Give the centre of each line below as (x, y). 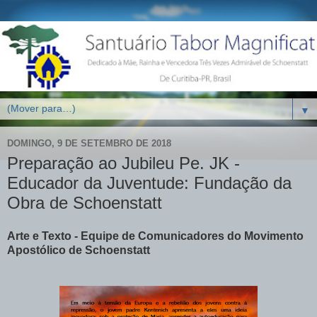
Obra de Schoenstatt (85, 202)
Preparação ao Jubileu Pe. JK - (123, 163)
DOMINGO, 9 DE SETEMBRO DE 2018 (89, 144)
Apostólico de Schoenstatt (79, 250)
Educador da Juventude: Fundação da (149, 183)
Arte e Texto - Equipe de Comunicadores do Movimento (155, 236)
